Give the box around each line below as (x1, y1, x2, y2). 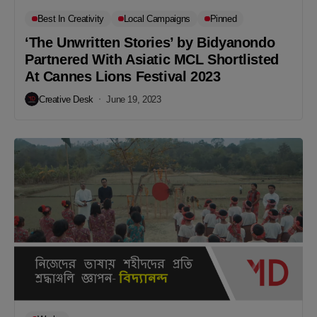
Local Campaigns (123, 13, 190, 24)
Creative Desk (39, 93, 93, 105)
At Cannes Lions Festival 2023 (25, 69, 221, 84)
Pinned (209, 13, 237, 24)
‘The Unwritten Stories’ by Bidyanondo (25, 35, 275, 50)
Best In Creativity (37, 13, 104, 24)
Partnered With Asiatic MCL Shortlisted (25, 52, 279, 67)
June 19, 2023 (106, 93, 161, 105)
